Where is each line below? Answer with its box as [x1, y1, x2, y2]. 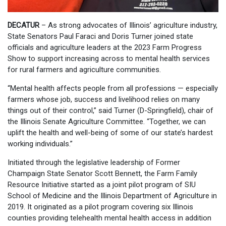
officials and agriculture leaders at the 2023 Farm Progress [8, 42, 202, 52]
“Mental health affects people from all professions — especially [8, 83, 218, 93]
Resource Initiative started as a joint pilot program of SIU [8, 180, 196, 189]
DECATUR [8, 20, 39, 30]
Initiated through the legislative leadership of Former [8, 157, 180, 167]
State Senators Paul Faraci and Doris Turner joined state [8, 31, 193, 41]
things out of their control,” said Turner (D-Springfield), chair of [8, 105, 213, 115]
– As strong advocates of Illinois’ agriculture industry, [39, 20, 217, 30]
